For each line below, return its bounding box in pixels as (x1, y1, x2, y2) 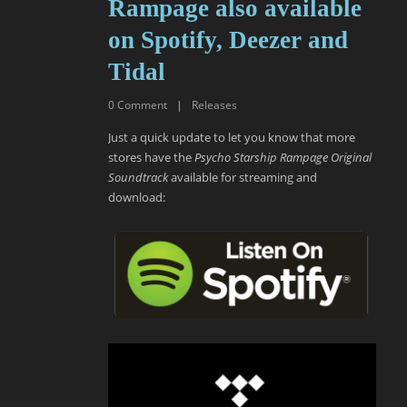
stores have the (108, 149, 194, 166)
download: (108, 189, 165, 206)
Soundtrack (108, 169, 168, 186)
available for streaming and (168, 169, 317, 186)
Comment (117, 97, 167, 114)
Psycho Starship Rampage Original (194, 149, 372, 166)
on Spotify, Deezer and (108, 26, 348, 55)
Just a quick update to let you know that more (108, 129, 355, 146)
